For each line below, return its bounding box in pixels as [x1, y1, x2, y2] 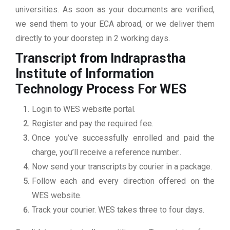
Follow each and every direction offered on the [32, 176, 215, 186]
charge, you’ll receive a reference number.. [32, 147, 181, 158]
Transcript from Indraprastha [15, 51, 186, 66]
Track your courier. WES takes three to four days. [32, 205, 204, 215]
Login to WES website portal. [32, 104, 136, 114]
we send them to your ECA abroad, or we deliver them [15, 19, 215, 29]
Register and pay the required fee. [32, 119, 154, 129]
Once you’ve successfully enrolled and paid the [32, 133, 215, 143]
